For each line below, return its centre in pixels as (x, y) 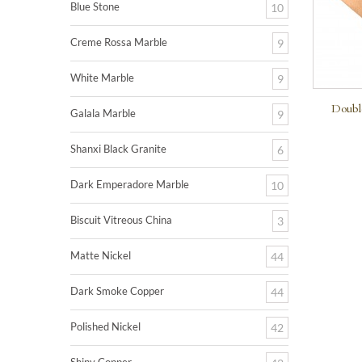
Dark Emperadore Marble (130, 184)
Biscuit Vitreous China (121, 220)
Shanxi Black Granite (118, 149)
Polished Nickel (105, 326)
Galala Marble (103, 113)
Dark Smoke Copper (117, 291)
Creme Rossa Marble (119, 42)
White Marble (102, 78)
